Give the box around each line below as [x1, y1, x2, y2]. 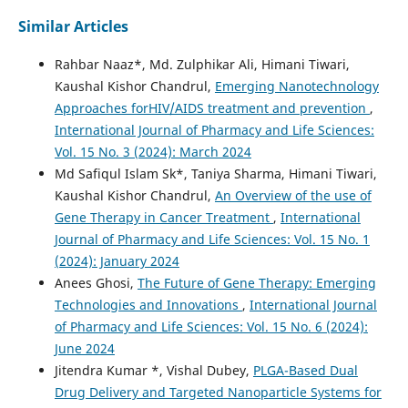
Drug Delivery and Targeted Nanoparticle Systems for [54, 382, 382, 401]
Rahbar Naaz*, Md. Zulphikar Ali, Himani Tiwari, [54, 55, 350, 73]
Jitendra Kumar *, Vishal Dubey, [54, 361, 253, 379]
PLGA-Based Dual [252, 361, 358, 379]
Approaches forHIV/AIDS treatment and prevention [54, 98, 370, 117]
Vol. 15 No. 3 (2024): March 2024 [54, 142, 251, 160]
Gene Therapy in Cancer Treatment [54, 208, 273, 226]
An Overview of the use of [214, 186, 372, 204]
